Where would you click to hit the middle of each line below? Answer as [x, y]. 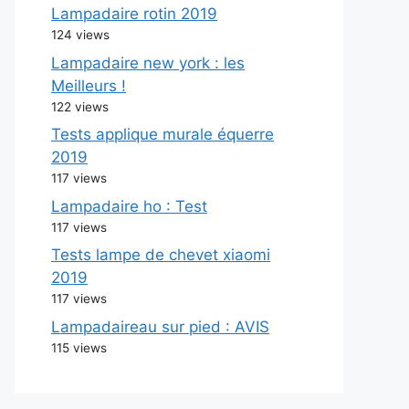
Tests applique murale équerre [163, 134]
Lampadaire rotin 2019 [134, 14]
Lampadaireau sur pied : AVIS [160, 326]
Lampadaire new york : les [148, 63]
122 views [80, 106]
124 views [80, 35]
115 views [79, 347]
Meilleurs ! [89, 85]
